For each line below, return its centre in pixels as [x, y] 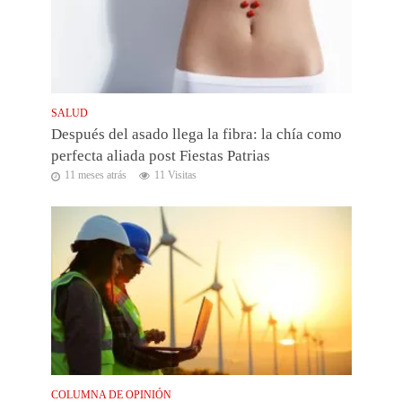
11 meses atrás [95, 176]
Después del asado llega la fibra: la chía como [196, 135]
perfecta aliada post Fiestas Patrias [160, 156]
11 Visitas [175, 176]
